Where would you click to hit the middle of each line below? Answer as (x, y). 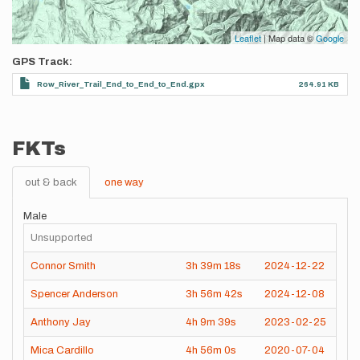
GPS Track (41, 62)
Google (330, 38)
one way (124, 182)
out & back (51, 182)
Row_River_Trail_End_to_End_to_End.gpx (121, 84)
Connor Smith (63, 266)
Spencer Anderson (74, 294)
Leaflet (248, 38)
